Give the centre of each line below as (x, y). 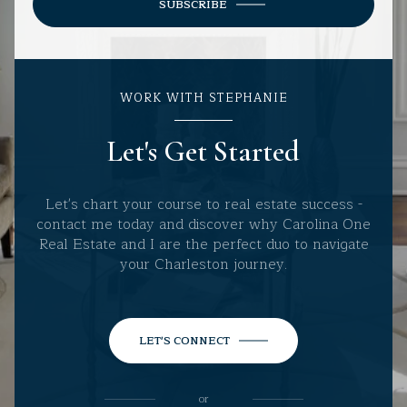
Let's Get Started (203, 152)
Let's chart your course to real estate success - (203, 204)
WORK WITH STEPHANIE (203, 99)
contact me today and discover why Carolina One (203, 224)
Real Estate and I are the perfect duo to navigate (203, 244)
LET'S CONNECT (184, 340)
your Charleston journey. (203, 264)
